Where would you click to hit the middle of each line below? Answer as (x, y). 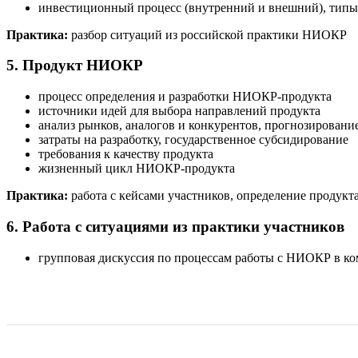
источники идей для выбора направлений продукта (179, 111)
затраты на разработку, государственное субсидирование (193, 140)
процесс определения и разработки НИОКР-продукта (185, 97)
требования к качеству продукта (126, 154)
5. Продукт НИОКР (75, 66)
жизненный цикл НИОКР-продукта (137, 169)
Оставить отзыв (50, 268)
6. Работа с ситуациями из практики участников (175, 226)
